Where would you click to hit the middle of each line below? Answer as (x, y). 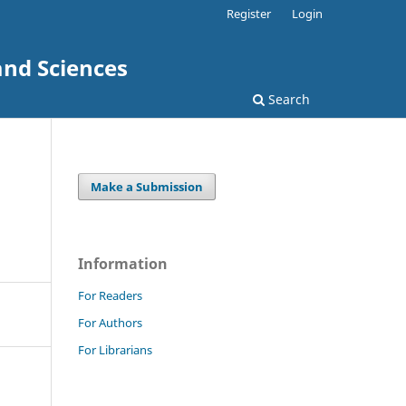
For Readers (110, 295)
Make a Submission (147, 186)
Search (287, 99)
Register (249, 13)
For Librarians (115, 349)
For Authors (110, 322)
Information (123, 263)
